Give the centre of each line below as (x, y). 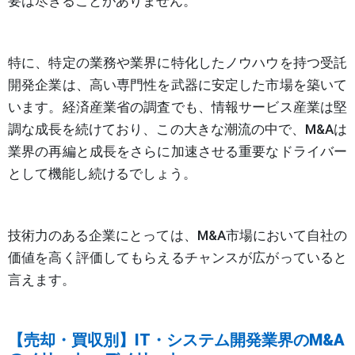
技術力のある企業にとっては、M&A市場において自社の (177, 236)
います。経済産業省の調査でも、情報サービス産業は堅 (177, 107)
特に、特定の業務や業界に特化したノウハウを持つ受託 (177, 63)
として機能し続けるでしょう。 (102, 174)
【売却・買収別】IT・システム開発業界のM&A (176, 340)
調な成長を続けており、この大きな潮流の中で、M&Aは (177, 130)
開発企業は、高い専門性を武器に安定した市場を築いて (177, 85)
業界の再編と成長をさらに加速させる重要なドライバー (177, 152)
